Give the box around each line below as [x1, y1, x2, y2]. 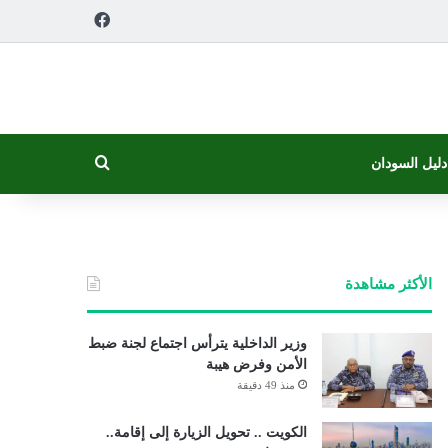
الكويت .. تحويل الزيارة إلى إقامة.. [105, 425, 307, 440]
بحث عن [38, 155, 95, 172]
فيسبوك [41, 11, 94, 28]
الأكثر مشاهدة [344, 276, 432, 292]
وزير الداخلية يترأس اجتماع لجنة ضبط [87, 336, 307, 351]
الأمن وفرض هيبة [205, 357, 307, 372]
